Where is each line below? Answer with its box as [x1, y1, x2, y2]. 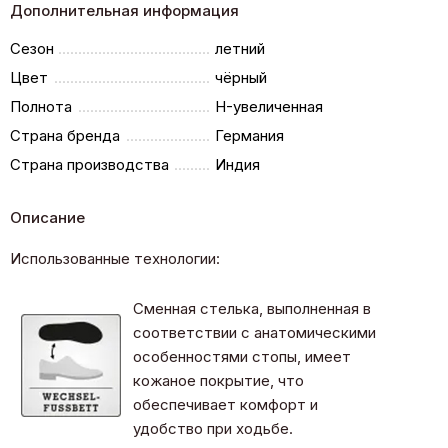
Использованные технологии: [10, 248, 220, 268]
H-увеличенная [215, 96, 324, 116]
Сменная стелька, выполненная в [133, 298, 371, 318]
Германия [215, 125, 285, 145]
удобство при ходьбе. [133, 418, 293, 438]
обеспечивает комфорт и [133, 394, 318, 414]
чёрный [215, 67, 268, 87]
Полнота [10, 96, 72, 116]
